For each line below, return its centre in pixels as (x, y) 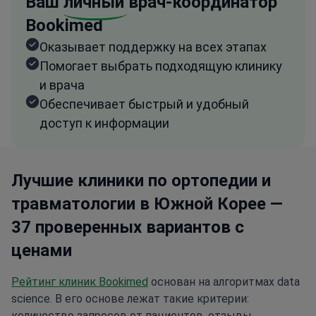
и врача (62, 85)
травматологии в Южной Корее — (147, 204)
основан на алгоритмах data (224, 282)
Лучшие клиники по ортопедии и (141, 181)
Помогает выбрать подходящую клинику (161, 66)
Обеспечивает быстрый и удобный (144, 104)
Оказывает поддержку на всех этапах (153, 47)
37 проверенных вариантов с (128, 227)
